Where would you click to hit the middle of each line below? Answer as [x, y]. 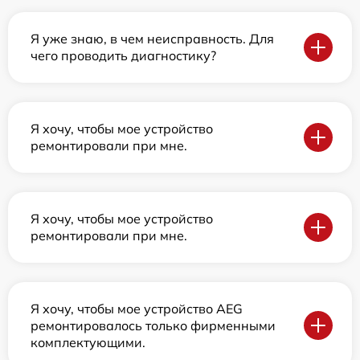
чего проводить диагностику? [123, 55]
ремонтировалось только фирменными [153, 325]
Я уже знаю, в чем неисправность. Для [152, 38]
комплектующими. [88, 342]
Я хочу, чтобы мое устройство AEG [137, 308]
